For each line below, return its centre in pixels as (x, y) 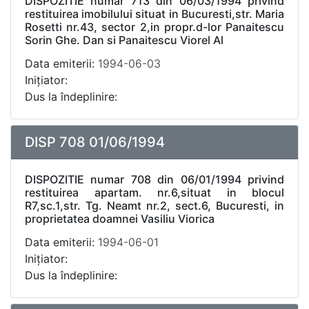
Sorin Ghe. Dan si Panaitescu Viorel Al (124, 40)
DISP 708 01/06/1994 (95, 142)
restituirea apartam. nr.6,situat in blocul (154, 192)
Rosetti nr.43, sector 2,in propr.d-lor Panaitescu (154, 27)
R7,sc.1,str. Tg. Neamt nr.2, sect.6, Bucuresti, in (154, 206)
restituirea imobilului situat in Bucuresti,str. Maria (154, 14)
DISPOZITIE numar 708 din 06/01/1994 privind (154, 179)
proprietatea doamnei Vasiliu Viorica (120, 219)
